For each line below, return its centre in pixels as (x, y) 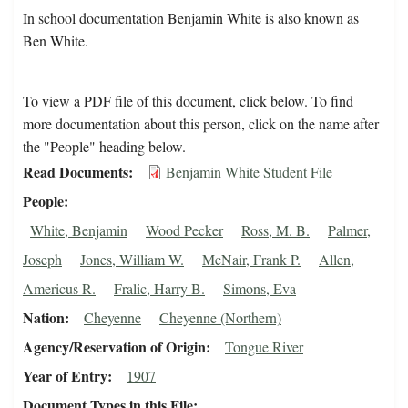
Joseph (42, 260)
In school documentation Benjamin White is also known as (191, 18)
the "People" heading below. (104, 147)
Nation (44, 318)
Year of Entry (65, 376)
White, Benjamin (79, 230)
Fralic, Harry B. (159, 289)
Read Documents (76, 172)
